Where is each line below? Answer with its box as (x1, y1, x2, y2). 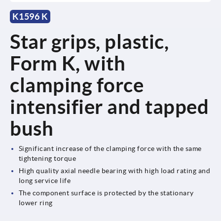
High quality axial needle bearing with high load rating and (18, 166, 211, 175)
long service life (18, 176, 71, 184)
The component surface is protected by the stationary (18, 188, 194, 197)
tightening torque (18, 154, 76, 162)
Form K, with (10, 52, 125, 74)
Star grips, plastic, (10, 30, 169, 53)
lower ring (18, 198, 53, 207)
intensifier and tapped (10, 95, 209, 118)
